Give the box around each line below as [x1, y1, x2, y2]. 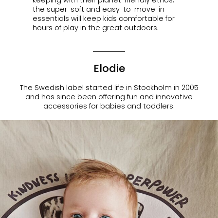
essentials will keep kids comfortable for [32, 13, 175, 23]
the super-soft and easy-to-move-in [32, 4, 164, 14]
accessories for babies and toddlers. [43, 101, 175, 111]
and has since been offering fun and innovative [25, 92, 193, 102]
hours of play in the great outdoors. [32, 22, 159, 33]
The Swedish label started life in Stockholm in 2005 [19, 83, 199, 93]
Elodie [93, 60, 125, 76]
